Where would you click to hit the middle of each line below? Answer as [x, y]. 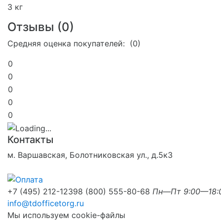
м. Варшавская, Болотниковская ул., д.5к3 [90, 155]
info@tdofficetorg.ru [46, 203]
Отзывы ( [35, 27]
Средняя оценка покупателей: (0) [74, 44]
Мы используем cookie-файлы [66, 215]
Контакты [30, 139]
